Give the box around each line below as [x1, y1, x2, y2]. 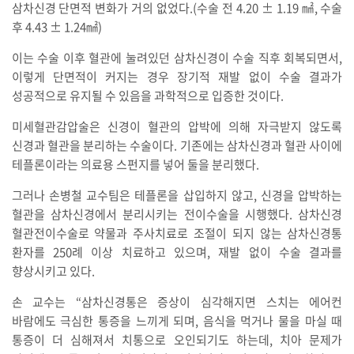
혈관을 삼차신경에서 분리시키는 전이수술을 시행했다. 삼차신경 [11, 205, 343, 224]
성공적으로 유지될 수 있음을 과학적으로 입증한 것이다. [11, 87, 284, 105]
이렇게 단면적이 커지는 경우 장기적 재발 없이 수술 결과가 [11, 68, 343, 86]
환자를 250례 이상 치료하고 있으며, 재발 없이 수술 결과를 [11, 243, 343, 262]
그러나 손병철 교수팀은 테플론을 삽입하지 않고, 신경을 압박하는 [11, 186, 343, 205]
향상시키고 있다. [11, 262, 95, 281]
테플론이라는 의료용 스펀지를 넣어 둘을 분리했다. [11, 156, 259, 174]
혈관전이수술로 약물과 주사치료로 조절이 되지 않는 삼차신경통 [11, 224, 343, 243]
